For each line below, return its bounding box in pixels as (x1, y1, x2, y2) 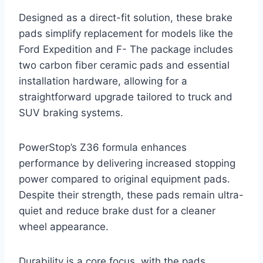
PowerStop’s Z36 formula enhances (19, 141, 187, 153)
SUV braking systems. (19, 106, 123, 119)
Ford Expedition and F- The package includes (19, 43, 233, 55)
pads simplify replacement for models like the (19, 27, 233, 39)
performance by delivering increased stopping (19, 157, 235, 169)
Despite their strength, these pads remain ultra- (19, 188, 244, 201)
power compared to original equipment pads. (19, 173, 230, 185)
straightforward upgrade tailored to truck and (19, 90, 232, 103)
